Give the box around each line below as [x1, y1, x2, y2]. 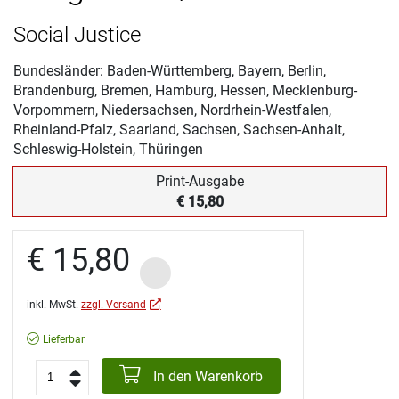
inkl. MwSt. [27, 298, 81, 312]
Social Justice [13, 22, 141, 48]
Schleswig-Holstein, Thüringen [13, 141, 203, 159]
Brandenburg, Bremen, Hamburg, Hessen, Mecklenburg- [13, 82, 357, 100]
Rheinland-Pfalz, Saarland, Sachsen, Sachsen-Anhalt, [13, 121, 345, 139]
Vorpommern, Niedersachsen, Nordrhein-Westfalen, [13, 102, 331, 119]
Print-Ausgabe [155, 173, 244, 191]
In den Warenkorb [150, 368, 263, 386]
